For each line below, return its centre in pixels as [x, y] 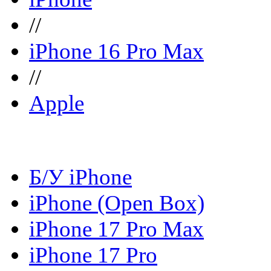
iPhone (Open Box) [117, 203]
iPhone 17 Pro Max [116, 229]
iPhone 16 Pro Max [116, 51]
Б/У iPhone [80, 177]
